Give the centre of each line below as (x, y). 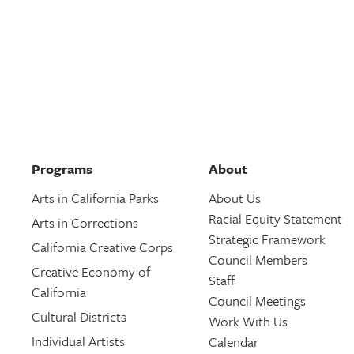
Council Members (258, 260)
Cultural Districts (79, 316)
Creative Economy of (90, 271)
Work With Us (248, 321)
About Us (234, 198)
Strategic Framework (267, 239)
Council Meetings (257, 301)
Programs (62, 169)
